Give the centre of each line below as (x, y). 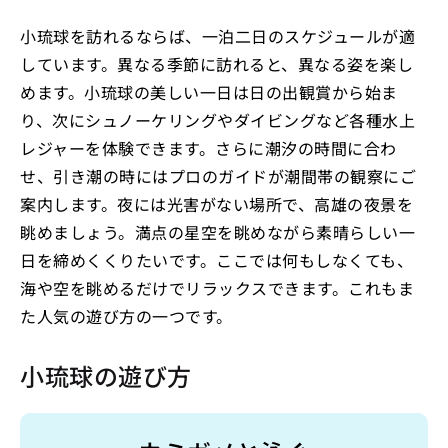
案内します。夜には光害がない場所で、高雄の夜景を (216, 204)
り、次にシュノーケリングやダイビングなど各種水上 (217, 120)
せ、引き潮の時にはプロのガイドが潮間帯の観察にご (218, 176)
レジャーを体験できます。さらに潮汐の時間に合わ (208, 148)
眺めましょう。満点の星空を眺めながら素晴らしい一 (217, 232)
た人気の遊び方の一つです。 (126, 316)
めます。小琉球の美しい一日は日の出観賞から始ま (209, 92)
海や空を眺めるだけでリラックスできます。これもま (217, 288)
